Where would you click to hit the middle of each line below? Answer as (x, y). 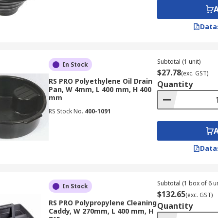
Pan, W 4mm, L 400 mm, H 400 (100, 89)
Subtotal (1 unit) (179, 62)
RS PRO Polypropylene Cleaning (102, 203)
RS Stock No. (66, 111)
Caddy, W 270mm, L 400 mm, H (101, 211)
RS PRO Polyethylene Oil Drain (100, 81)
